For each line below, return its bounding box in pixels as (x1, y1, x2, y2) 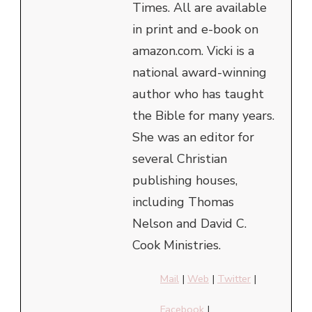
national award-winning (132, 64, 267, 81)
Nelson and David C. (132, 215, 247, 233)
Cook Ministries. (132, 237, 221, 254)
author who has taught (132, 86, 264, 103)
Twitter (217, 272, 251, 286)
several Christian (132, 150, 227, 168)
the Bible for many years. (132, 107, 274, 125)
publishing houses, (132, 172, 237, 189)
